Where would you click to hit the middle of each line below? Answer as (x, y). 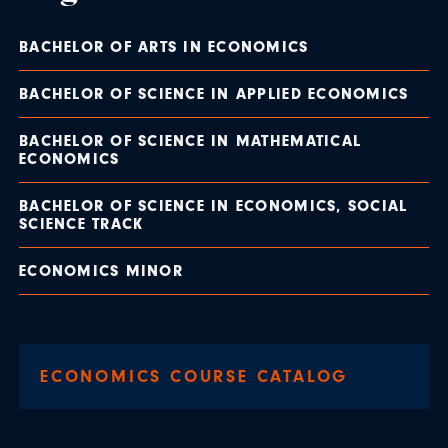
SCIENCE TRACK (81, 224)
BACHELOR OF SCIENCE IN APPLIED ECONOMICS (214, 94)
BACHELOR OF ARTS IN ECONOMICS (164, 47)
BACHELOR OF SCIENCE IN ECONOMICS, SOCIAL (213, 206)
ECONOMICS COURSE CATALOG (194, 376)
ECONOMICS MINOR (101, 271)
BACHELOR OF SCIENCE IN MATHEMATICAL (190, 141)
